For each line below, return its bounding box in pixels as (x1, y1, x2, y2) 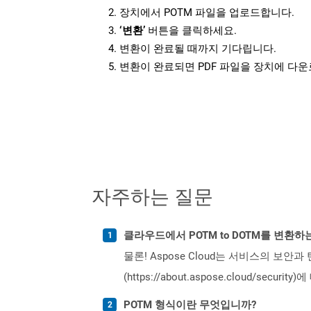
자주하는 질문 (92, 182, 213, 209)
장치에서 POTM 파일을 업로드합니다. (119, 6, 294, 19)
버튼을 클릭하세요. (145, 24, 237, 37)
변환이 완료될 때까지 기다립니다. (119, 42, 276, 55)
